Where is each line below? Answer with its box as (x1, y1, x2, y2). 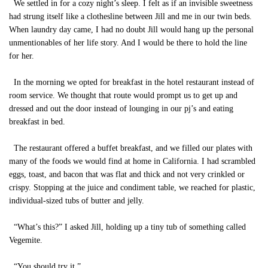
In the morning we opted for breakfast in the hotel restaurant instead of (9, 78, 254, 87)
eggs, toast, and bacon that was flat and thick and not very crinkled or (9, 170, 245, 179)
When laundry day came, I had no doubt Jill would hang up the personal (9, 25, 254, 34)
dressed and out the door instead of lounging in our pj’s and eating (9, 104, 233, 113)
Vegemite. (9, 236, 42, 245)
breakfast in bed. (9, 117, 65, 126)
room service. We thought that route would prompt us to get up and (9, 91, 237, 100)
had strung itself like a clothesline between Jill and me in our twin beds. (9, 12, 252, 21)
